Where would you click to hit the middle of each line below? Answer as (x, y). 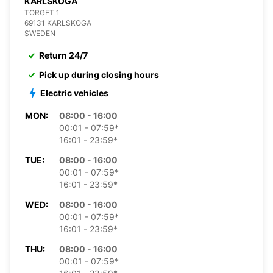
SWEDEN (40, 33)
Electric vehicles (74, 93)
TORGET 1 (42, 12)
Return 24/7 (63, 55)
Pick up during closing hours (99, 74)
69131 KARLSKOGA (58, 23)
